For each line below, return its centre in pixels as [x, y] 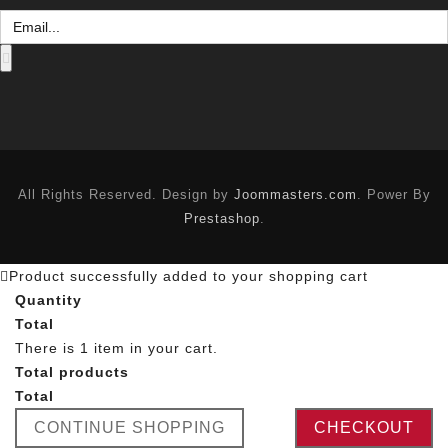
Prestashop [221, 218]
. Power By [393, 194]
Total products [72, 371]
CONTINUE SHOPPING [129, 427]
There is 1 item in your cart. [116, 347]
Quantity [48, 299]
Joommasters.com [295, 194]
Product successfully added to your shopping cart [188, 275]
